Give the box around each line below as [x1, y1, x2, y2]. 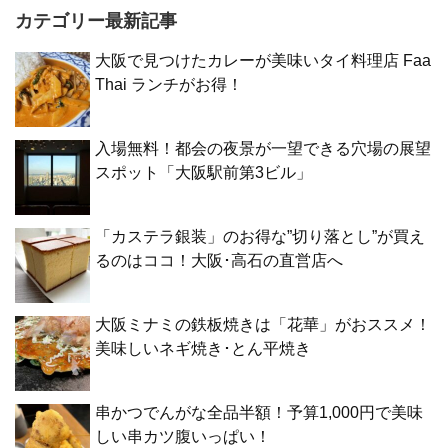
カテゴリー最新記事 [15, 11, 177, 32]
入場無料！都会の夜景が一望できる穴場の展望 [95, 140, 431, 158]
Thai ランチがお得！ [95, 76, 243, 94]
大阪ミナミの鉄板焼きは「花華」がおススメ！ [95, 316, 431, 334]
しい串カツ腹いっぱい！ [95, 428, 271, 446]
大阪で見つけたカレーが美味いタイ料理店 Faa [95, 52, 431, 70]
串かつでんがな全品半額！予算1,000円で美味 [95, 404, 423, 422]
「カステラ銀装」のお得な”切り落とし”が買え [95, 228, 425, 246]
